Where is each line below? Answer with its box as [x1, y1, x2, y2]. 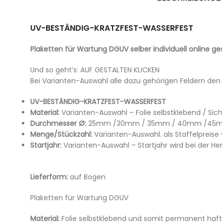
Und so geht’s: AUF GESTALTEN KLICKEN [30, 65, 160, 75]
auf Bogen [68, 172, 106, 182]
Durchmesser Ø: [30, 118, 86, 128]
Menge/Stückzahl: [30, 129, 92, 139]
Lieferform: [30, 172, 68, 182]
